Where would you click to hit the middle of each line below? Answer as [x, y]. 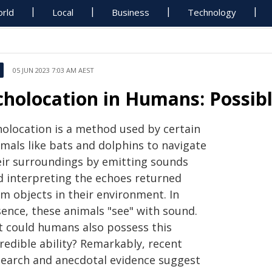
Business [131, 12]
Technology [212, 12]
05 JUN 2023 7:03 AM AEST [53, 70]
